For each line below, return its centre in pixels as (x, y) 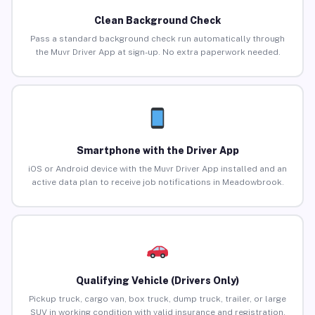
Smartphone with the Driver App (157, 151)
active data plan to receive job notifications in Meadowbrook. (157, 182)
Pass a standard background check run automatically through (157, 39)
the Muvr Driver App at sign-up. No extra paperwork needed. (157, 52)
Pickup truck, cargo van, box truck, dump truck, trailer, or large (157, 299)
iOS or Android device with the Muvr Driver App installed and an (157, 169)
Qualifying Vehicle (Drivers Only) (157, 281)
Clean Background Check (157, 21)
